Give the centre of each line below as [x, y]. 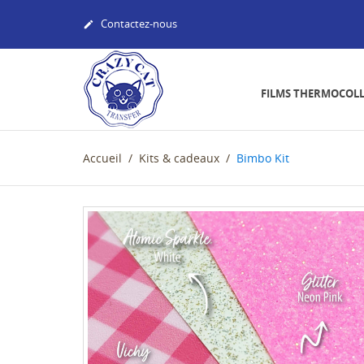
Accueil [102, 158]
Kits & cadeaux [179, 158]
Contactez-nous [138, 24]
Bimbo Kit [263, 158]
